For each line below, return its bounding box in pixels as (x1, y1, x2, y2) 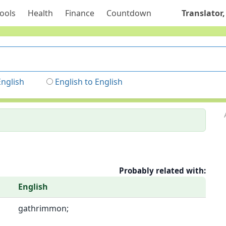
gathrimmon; (18, 203, 69, 214)
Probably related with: (119, 165, 206, 176)
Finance (65, 8, 94, 19)
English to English (55, 76, 123, 87)
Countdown (106, 8, 151, 19)
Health (27, 8, 53, 19)
